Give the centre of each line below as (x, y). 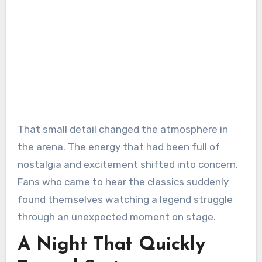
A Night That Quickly (111, 245)
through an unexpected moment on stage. (116, 217)
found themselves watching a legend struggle (125, 200)
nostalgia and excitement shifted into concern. (127, 165)
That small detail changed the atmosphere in (123, 130)
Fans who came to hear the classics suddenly (123, 182)
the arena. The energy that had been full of (118, 147)
